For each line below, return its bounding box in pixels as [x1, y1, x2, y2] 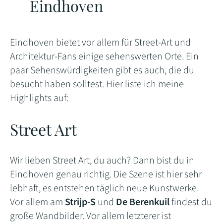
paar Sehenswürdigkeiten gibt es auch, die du [10, 63, 194, 78]
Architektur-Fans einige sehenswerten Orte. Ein [10, 50, 199, 64]
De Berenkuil [116, 195, 171, 210]
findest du [171, 195, 212, 210]
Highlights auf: [10, 91, 68, 106]
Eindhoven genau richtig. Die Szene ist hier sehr [10, 167, 202, 182]
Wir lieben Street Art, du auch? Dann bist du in [10, 154, 194, 168]
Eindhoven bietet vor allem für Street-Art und [10, 36, 191, 50]
